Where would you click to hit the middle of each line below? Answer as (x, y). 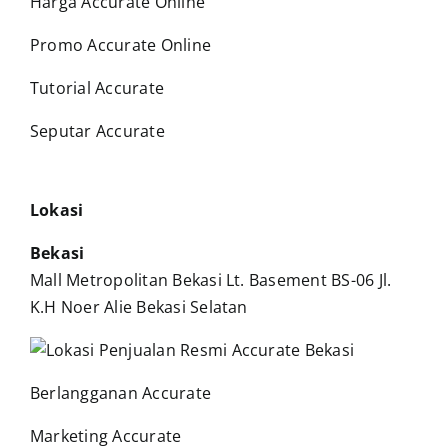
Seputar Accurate (97, 130)
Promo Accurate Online (120, 44)
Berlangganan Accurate (120, 392)
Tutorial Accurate (97, 87)
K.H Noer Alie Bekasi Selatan (138, 306)
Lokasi (56, 209)
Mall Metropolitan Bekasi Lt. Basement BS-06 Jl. (210, 279)
